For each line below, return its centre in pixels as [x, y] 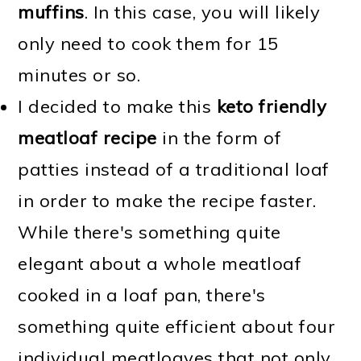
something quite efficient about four [177, 327]
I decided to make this [117, 107]
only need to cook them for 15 [148, 44]
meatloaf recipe [87, 138]
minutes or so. [79, 75]
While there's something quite [149, 232]
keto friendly [272, 107]
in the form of [219, 138]
